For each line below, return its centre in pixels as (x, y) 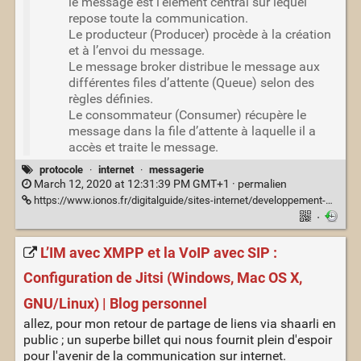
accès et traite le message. (143, 147)
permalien (262, 185)
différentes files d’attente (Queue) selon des (191, 82)
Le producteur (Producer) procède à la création (199, 34)
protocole (61, 169)
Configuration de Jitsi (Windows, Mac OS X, (162, 278)
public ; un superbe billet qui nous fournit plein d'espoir (177, 340)
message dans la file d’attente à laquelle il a (192, 131)
